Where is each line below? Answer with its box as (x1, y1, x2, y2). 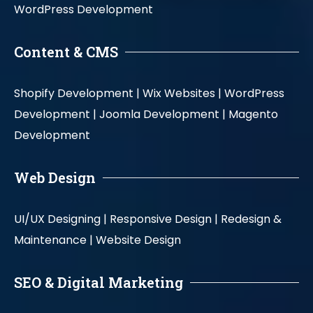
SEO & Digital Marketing (14, 273, 183, 292)
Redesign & (221, 211, 282, 228)
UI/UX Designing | (14, 211, 107, 228)
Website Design (96, 232, 184, 249)
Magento (228, 106, 278, 123)
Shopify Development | (14, 85, 140, 102)
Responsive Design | (110, 211, 218, 228)
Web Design (14, 168, 96, 187)
